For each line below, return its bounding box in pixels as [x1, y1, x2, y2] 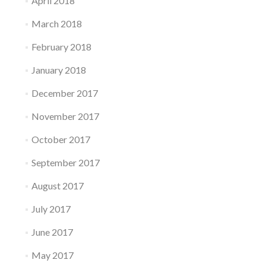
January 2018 [31, 64, 86, 76]
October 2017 [31, 134, 90, 145]
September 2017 [31, 157, 100, 169]
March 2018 [31, 18, 82, 30]
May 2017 [31, 249, 74, 261]
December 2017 [31, 87, 98, 99]
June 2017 [31, 226, 73, 238]
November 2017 [31, 110, 99, 122]
